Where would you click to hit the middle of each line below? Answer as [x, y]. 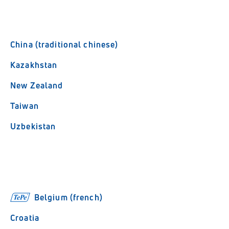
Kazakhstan [34, 65]
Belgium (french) [68, 197]
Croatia [25, 218]
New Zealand [37, 85]
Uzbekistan [33, 126]
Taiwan [25, 106]
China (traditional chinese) [64, 44]
